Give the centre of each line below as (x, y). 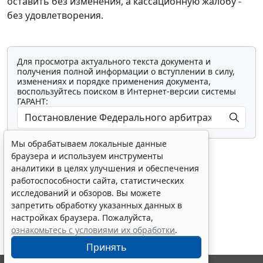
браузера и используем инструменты (87, 156)
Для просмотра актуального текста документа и (114, 62)
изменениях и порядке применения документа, (114, 82)
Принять (106, 247)
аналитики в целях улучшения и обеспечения (105, 168)
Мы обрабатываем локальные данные (89, 144)
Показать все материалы (139, 197)
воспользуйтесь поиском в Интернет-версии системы (127, 92)
